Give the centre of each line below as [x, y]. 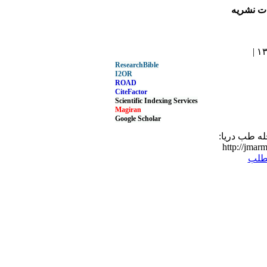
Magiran [128, 110]
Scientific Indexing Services [156, 101]
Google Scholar [138, 119]
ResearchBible [137, 65]
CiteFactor [131, 92]
